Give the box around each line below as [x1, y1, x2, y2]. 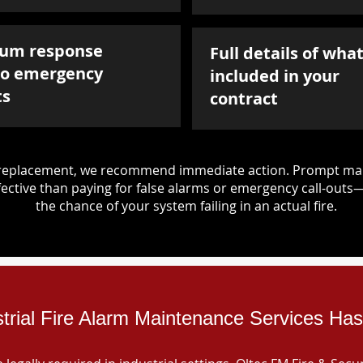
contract [210, 88, 278, 109]
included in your [210, 65, 340, 87]
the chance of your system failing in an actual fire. [35, 197, 337, 215]
